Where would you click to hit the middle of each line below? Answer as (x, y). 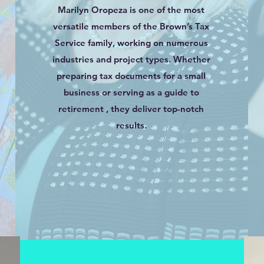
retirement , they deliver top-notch (131, 109)
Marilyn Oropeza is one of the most (131, 10)
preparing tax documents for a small (131, 76)
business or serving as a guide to (131, 92)
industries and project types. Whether (131, 59)
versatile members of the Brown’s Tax (131, 26)
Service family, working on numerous (131, 43)
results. (131, 125)
